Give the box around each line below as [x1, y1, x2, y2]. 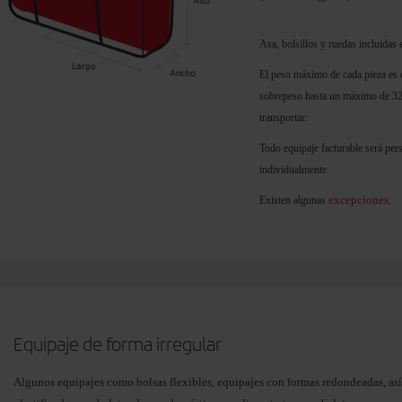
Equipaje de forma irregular [13, 333, 222, 355]
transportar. [259, 111, 307, 124]
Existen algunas [259, 194, 328, 206]
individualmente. [259, 163, 329, 176]
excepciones [328, 193, 389, 206]
